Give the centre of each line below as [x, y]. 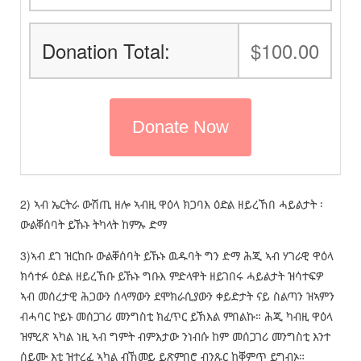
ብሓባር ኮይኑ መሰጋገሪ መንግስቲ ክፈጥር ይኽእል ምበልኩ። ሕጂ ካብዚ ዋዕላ [176, 316]
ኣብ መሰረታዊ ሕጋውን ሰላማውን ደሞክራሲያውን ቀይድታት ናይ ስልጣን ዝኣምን [177, 296]
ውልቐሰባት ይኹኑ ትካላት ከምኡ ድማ [93, 224]
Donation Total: [106, 51]
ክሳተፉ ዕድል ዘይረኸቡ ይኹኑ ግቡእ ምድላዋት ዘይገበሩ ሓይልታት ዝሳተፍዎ [172, 276]
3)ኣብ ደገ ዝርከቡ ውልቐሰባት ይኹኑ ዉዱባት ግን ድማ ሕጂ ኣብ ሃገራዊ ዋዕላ [176, 256]
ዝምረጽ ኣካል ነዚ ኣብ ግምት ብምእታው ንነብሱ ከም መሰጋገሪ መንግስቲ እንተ [175, 336]
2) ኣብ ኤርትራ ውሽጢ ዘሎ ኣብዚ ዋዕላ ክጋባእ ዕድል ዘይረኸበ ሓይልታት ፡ [171, 204]
